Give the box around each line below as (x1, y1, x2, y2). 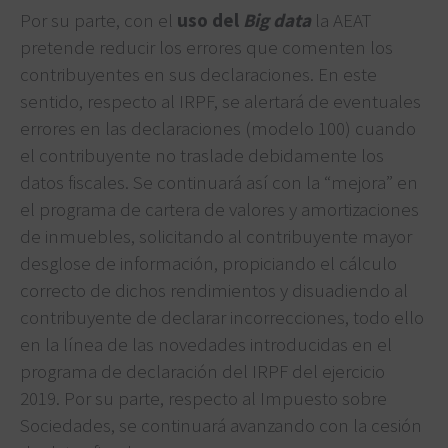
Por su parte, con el (20, 7, 177, 32)
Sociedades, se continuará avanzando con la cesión (20, 412, 422, 437)
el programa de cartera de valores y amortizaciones (20, 196, 419, 221)
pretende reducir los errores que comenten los (20, 34, 393, 59)
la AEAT (311, 7, 371, 32)
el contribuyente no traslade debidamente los (20, 142, 384, 167)
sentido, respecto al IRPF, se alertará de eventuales (20, 88, 421, 113)
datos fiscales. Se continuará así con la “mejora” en (20, 169, 418, 194)
